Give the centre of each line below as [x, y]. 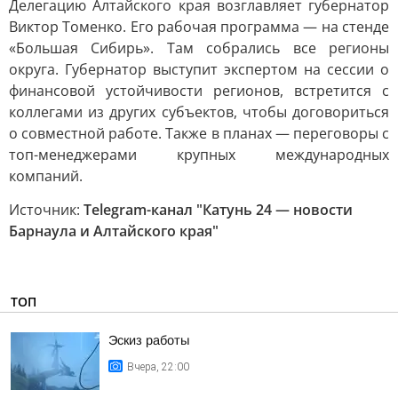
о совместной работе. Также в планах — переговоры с [199, 133]
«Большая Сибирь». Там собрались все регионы [199, 48]
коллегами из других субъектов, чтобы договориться [199, 112]
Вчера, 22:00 [158, 367]
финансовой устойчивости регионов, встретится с [199, 91]
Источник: [46, 210]
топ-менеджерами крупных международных [199, 155]
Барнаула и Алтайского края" [114, 231]
